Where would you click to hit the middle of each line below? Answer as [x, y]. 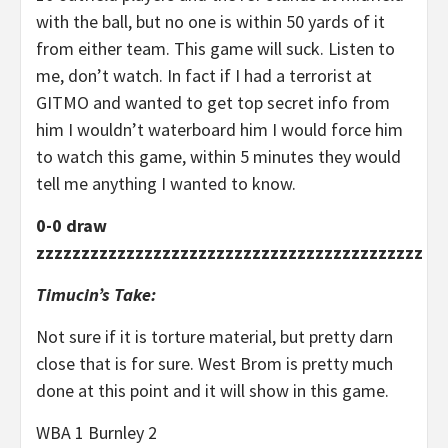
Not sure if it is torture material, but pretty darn [214, 336]
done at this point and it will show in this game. [214, 390]
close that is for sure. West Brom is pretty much [214, 363]
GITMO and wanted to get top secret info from [213, 102]
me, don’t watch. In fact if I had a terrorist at [204, 75]
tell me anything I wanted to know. [166, 183]
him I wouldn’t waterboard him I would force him [219, 129]
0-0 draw [71, 225]
